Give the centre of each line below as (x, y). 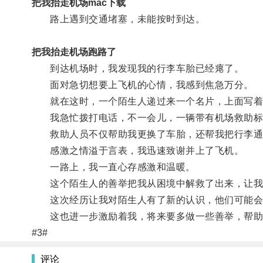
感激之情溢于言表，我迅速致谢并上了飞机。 (138, 150)
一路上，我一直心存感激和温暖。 (113, 167)
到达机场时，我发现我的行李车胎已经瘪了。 (138, 68)
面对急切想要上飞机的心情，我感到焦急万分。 (142, 85)
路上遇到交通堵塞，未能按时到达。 (118, 19)
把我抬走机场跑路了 (74, 52)
